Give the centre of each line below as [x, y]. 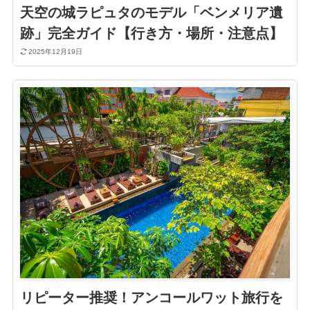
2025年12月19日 [56, 52]
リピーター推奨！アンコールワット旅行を [151, 298]
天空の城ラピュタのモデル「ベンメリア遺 [151, 12]
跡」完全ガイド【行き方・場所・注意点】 [151, 33]
